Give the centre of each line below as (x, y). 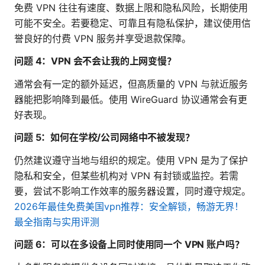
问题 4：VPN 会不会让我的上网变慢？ (95, 61)
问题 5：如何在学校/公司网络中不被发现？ (104, 138)
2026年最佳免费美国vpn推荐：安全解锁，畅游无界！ (129, 207)
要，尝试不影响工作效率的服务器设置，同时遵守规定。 (132, 191)
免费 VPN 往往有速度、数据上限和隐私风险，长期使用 (131, 8)
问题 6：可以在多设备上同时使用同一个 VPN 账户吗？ (129, 245)
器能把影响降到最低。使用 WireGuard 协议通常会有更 (131, 100)
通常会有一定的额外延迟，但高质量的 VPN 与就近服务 (131, 84)
